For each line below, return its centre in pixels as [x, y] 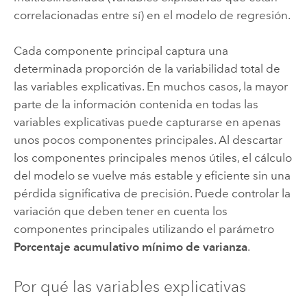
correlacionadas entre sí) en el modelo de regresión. [152, 15]
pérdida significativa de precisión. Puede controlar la [152, 194]
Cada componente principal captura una [121, 51]
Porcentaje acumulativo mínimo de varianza [130, 247]
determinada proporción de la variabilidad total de [147, 69]
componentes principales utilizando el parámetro [144, 229]
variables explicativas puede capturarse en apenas [147, 122]
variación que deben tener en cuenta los [120, 211]
